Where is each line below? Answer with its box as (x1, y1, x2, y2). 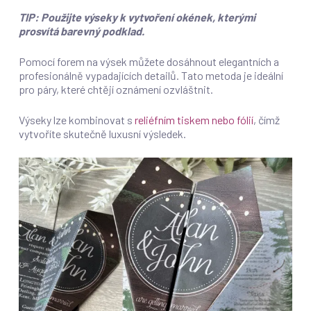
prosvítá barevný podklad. (18, 24, 144, 37)
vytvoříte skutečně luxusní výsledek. (18, 126, 186, 140)
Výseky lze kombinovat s (18, 112, 135, 126)
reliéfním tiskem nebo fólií (134, 112, 253, 126)
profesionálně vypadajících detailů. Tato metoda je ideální (18, 68, 283, 82)
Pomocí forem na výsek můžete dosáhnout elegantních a (18, 54, 279, 68)
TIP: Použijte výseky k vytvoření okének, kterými (18, 10, 255, 24)
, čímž (253, 112, 280, 126)
